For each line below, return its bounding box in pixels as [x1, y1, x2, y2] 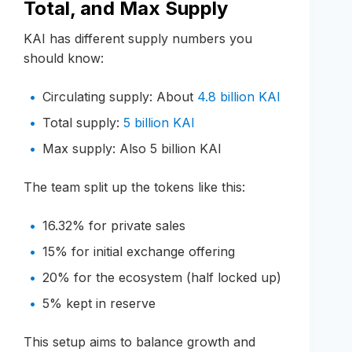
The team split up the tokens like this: [24, 178, 245, 195]
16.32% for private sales [42, 217, 185, 233]
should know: [24, 49, 104, 66]
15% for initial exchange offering [42, 243, 235, 259]
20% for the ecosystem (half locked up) [42, 269, 281, 285]
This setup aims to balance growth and [24, 333, 255, 350]
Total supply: [42, 114, 123, 130]
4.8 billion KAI [197, 88, 280, 104]
